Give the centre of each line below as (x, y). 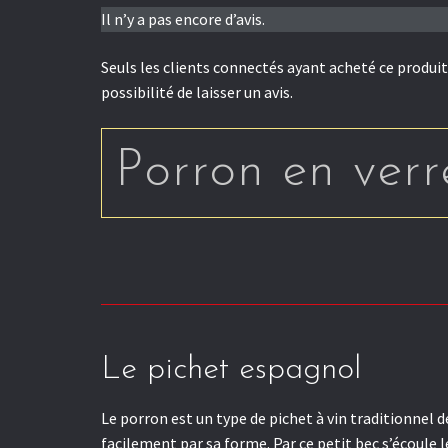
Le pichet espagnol (230, 369)
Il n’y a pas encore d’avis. (182, 19)
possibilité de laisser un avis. (196, 91)
